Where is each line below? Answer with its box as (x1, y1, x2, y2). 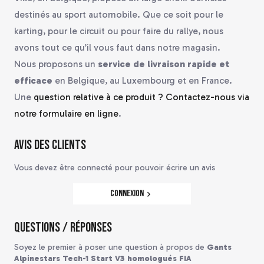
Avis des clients (14, 137, 86, 154)
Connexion (110, 188, 144, 200)
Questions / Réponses (14, 220, 112, 236)
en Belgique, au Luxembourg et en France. (52, 75, 232, 87)
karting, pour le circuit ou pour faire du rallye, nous (14, 25, 223, 37)
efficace (14, 75, 52, 87)
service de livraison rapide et (98, 58, 229, 70)
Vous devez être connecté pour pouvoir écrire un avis (14, 163, 215, 173)
